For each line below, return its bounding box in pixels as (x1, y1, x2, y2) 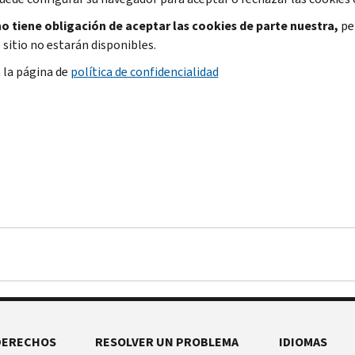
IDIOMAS (279, 333, 328, 350)
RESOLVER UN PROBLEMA (94, 333, 239, 350)
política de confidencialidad (70, 63, 219, 80)
